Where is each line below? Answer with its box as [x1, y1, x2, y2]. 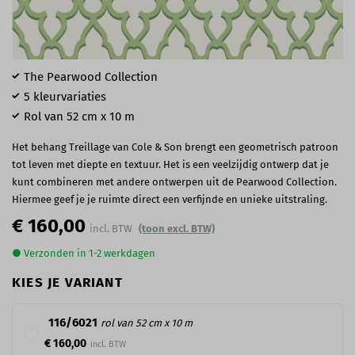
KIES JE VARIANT [12, 273, 123, 291]
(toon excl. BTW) [138, 222, 215, 235]
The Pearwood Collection [24, 69, 158, 84]
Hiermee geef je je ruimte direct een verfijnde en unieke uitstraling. [12, 193, 327, 205]
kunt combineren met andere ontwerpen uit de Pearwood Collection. [12, 175, 337, 188]
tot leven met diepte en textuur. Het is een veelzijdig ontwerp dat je [12, 158, 329, 170]
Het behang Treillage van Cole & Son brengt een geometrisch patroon [12, 140, 338, 153]
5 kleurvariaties [24, 89, 106, 104]
